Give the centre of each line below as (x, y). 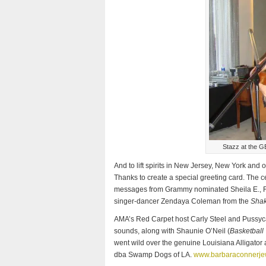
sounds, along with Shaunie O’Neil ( (172, 231)
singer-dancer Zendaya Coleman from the (182, 201)
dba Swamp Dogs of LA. (154, 255)
